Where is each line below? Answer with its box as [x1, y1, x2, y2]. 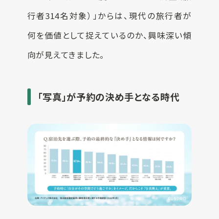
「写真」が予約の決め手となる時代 [38, 89, 180, 104]
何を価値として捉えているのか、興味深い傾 [27, 29, 192, 42]
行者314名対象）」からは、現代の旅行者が [27, 10, 192, 22]
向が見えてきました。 [27, 49, 105, 61]
